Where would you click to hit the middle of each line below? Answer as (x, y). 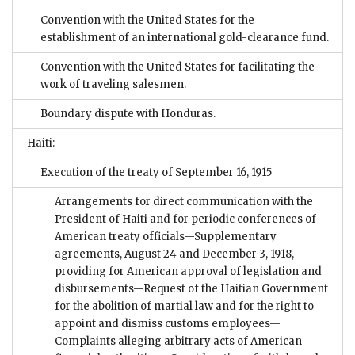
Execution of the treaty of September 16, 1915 (156, 172)
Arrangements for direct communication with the (184, 201)
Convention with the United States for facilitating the (177, 67)
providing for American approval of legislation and (188, 271)
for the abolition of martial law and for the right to (184, 306)
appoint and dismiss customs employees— (168, 323)
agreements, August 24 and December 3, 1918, (174, 254)
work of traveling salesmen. (113, 84)
